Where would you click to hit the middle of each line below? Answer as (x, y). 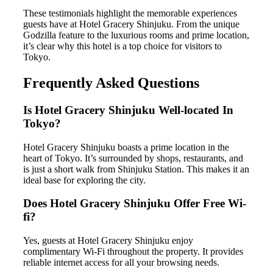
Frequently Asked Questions (111, 83)
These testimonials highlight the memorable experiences (130, 13)
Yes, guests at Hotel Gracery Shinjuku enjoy (108, 241)
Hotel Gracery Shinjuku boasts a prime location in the (126, 147)
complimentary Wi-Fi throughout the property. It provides (133, 252)
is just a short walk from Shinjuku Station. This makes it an (136, 169)
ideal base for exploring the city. (84, 180)
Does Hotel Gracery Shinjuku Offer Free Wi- (135, 204)
